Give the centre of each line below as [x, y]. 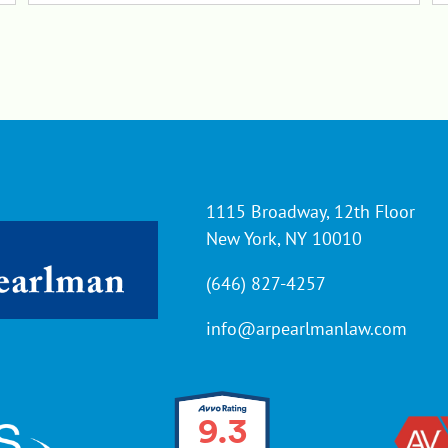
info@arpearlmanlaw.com [307, 329]
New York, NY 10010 [284, 239]
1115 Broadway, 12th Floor [311, 212]
